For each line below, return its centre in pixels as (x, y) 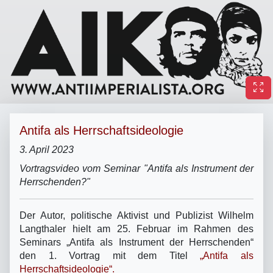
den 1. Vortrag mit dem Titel (110, 255)
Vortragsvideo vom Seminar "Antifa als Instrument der (136, 168)
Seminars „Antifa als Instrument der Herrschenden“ (136, 242)
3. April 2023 (47, 149)
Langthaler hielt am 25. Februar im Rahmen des (136, 229)
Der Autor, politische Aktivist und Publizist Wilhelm (136, 215)
